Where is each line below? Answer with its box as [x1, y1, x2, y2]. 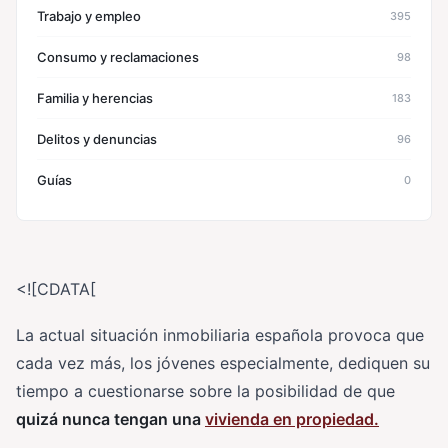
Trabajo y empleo [37, 8, 141, 24]
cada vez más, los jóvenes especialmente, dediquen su [16, 353, 430, 373]
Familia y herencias [37, 90, 153, 106]
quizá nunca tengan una [16, 409, 205, 429]
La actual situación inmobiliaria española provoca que [16, 325, 424, 345]
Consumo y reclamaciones [37, 49, 199, 65]
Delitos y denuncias [37, 131, 157, 147]
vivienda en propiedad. [205, 409, 379, 429]
